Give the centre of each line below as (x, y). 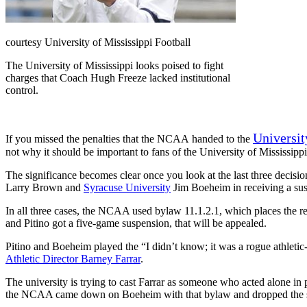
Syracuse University (127, 188)
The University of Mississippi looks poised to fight (114, 66)
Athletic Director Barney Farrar (73, 259)
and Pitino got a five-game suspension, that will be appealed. (136, 223)
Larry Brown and (45, 188)
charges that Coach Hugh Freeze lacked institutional (118, 78)
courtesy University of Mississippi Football (98, 42)
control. (22, 90)
